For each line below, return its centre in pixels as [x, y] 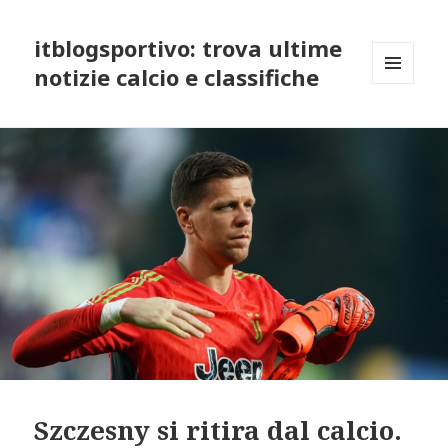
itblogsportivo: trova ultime [188, 48]
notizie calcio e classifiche [177, 77]
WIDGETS [401, 126]
